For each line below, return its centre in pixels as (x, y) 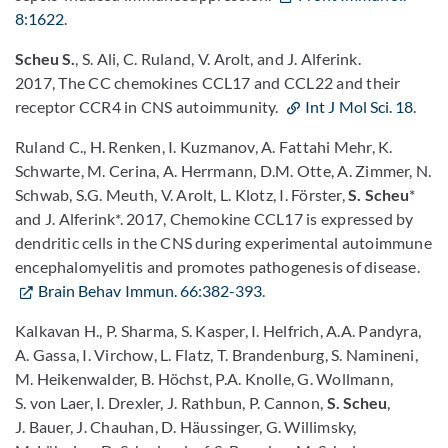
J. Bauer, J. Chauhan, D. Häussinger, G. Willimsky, (186, 426)
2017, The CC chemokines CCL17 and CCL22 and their (208, 82)
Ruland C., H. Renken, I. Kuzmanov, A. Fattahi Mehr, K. (204, 146)
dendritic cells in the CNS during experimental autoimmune (223, 242)
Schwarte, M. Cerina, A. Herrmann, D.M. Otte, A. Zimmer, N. (223, 170)
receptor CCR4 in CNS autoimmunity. (148, 106)
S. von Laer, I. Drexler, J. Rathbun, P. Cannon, (171, 402)
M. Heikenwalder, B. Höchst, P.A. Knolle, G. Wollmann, (204, 378)
